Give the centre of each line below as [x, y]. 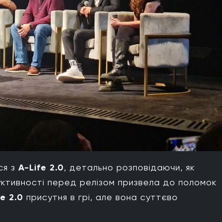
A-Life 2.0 [41, 168]
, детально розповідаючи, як [129, 167]
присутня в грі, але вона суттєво [101, 197]
